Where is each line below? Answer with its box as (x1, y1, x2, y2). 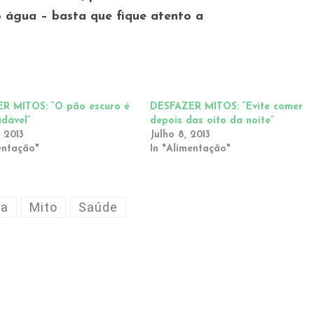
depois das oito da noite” (149, 115, 274, 126)
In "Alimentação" (149, 143, 231, 154)
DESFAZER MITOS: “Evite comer (149, 101, 303, 112)
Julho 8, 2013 (149, 129, 210, 140)
